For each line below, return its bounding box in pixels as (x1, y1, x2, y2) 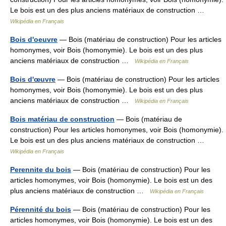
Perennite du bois (10, 165, 71, 174)
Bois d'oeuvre (10, 35, 58, 44)
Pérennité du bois (10, 205, 71, 214)
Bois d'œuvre (10, 75, 55, 84)
